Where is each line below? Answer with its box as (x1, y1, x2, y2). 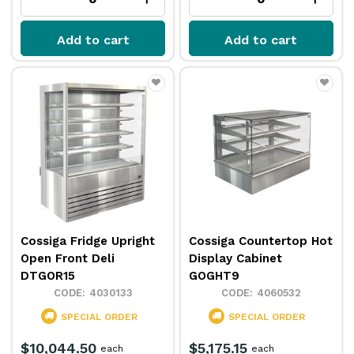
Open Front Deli (21, 250, 115, 265)
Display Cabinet (189, 250, 283, 265)
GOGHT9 (189, 268, 240, 283)
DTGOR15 (21, 268, 76, 283)
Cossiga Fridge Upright (21, 233, 156, 248)
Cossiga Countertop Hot (189, 233, 333, 248)
